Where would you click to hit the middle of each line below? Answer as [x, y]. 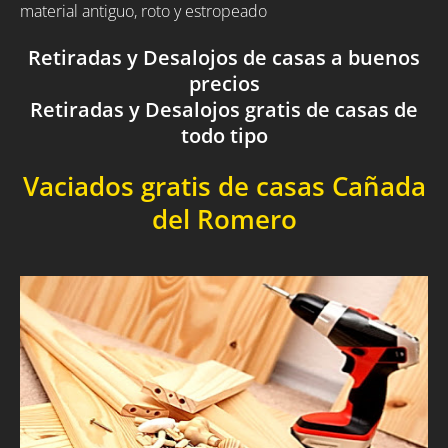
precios [224, 83]
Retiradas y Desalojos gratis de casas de [224, 109]
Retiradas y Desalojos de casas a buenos [224, 57]
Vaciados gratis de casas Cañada [224, 187]
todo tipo [224, 135]
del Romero [224, 220]
